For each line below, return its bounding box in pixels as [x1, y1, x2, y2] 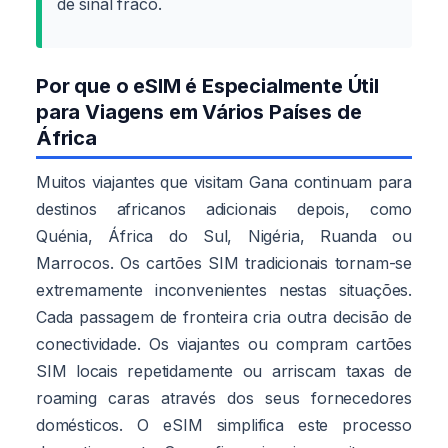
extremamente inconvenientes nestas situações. [36, 279, 412, 300]
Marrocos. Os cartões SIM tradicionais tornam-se [36, 252, 412, 273]
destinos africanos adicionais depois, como [36, 198, 412, 219]
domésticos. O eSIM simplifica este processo [36, 414, 412, 435]
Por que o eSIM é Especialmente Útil [36, 73, 379, 98]
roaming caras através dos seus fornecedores [36, 387, 412, 408]
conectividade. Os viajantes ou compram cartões [36, 333, 412, 354]
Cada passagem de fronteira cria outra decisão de [36, 306, 412, 327]
